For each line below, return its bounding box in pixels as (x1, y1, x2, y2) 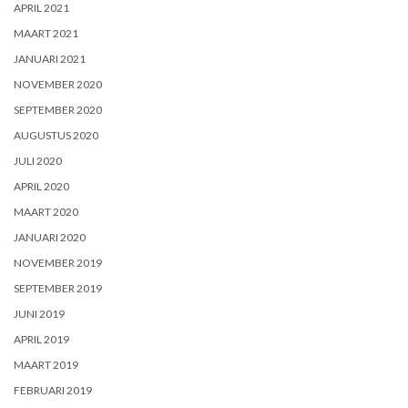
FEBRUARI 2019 (14, 382, 92, 397)
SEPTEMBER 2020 (14, 102, 102, 117)
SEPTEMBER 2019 (14, 280, 102, 295)
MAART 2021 (14, 25, 78, 40)
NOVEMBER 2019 (14, 255, 102, 270)
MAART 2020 (14, 204, 78, 219)
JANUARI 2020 (14, 229, 86, 244)
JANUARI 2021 (14, 51, 86, 66)
